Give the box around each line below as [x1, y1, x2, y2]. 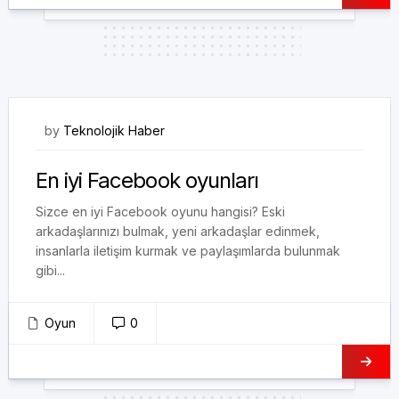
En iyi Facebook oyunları [36, 167, 258, 193]
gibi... [36, 263, 65, 278]
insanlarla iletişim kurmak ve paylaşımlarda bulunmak [36, 243, 340, 258]
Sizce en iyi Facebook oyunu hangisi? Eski [36, 204, 285, 219]
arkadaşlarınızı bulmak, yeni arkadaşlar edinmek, [36, 224, 320, 239]
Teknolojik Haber [63, 123, 165, 138]
